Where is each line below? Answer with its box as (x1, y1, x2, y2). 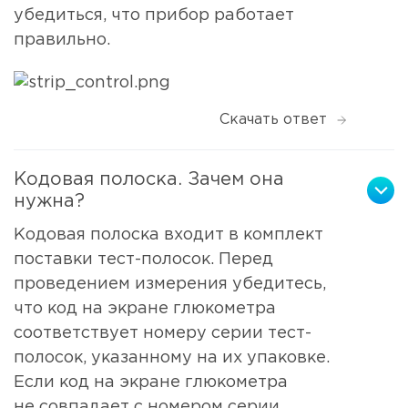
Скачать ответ (219, 113, 327, 127)
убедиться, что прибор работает (14, 7, 294, 23)
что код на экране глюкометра (14, 301, 276, 317)
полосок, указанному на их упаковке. (14, 351, 330, 366)
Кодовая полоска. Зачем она (14, 171, 284, 189)
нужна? (14, 193, 85, 210)
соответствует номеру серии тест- (14, 326, 311, 342)
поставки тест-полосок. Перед (14, 252, 273, 268)
